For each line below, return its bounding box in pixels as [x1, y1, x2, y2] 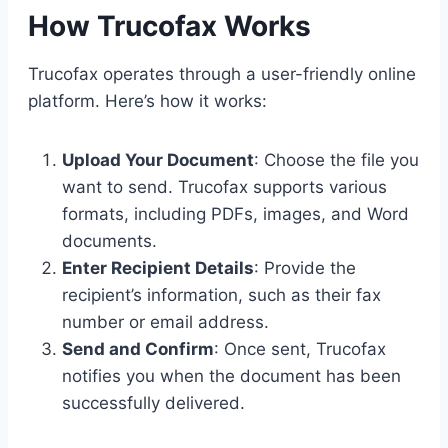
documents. [62, 230, 157, 251]
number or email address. [62, 311, 269, 332]
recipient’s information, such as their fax [62, 284, 381, 305]
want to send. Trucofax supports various [62, 176, 387, 197]
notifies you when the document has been [62, 365, 401, 386]
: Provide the [254, 257, 356, 278]
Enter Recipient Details [62, 257, 254, 278]
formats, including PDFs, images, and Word [62, 203, 409, 224]
